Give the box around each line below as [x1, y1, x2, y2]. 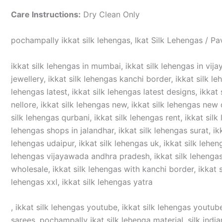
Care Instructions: [11, 9, 81, 20]
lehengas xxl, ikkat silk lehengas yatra [11, 176, 153, 187]
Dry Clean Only [81, 9, 140, 20]
